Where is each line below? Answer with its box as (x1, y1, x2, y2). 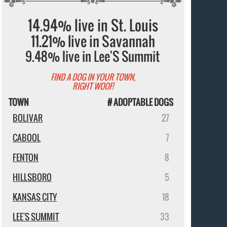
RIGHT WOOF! (72, 80, 113, 92)
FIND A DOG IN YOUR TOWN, (50, 70, 135, 83)
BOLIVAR (13, 111, 43, 125)
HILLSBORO (13, 171, 52, 184)
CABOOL (13, 131, 41, 144)
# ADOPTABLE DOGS (107, 96, 174, 109)
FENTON (13, 151, 39, 164)
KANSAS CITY (13, 191, 57, 204)
